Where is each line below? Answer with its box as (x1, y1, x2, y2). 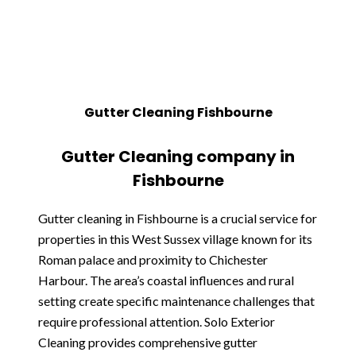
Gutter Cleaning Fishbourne (83, 103, 273, 122)
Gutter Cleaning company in (61, 145, 295, 168)
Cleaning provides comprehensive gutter (38, 335, 257, 350)
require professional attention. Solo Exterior (38, 314, 275, 329)
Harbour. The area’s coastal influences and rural (38, 273, 294, 288)
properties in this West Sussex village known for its (38, 231, 312, 246)
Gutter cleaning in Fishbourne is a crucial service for (38, 211, 317, 226)
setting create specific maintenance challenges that (38, 293, 315, 308)
